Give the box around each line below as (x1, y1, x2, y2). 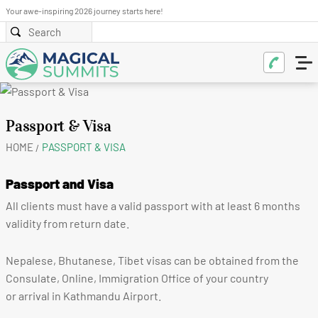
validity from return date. (6, 216, 129, 230)
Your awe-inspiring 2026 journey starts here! (6, 6, 165, 16)
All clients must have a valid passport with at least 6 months (6, 198, 300, 212)
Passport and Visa (6, 175, 114, 192)
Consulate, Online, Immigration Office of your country (6, 270, 268, 285)
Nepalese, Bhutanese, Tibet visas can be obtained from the (6, 253, 299, 267)
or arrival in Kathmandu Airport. (6, 288, 161, 302)
